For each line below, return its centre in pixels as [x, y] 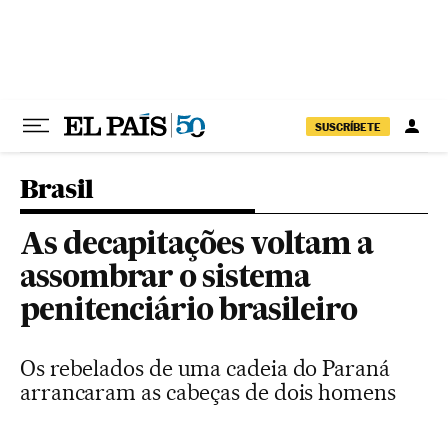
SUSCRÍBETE [348, 126]
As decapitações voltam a [197, 246]
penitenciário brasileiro [189, 312]
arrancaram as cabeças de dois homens [208, 392]
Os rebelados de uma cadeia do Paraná [205, 368]
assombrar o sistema [165, 279]
